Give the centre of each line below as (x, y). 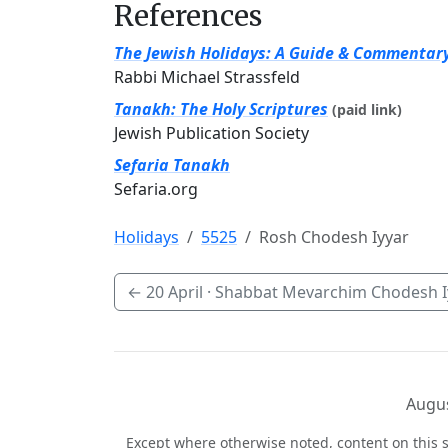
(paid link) (367, 109)
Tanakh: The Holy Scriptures (221, 109)
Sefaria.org (156, 189)
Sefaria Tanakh (172, 165)
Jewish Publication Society (211, 133)
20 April (174, 292)
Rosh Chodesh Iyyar (334, 237)
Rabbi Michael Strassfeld (207, 77)
